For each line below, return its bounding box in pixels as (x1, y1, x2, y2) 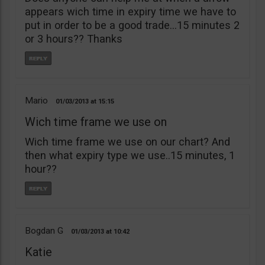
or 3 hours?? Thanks (25, 32, 122, 45)
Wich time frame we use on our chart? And (25, 135, 230, 148)
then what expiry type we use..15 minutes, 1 (25, 148, 235, 161)
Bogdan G (25, 225, 63, 236)
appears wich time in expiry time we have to (25, 5, 236, 18)
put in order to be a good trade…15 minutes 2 (25, 18, 240, 31)
